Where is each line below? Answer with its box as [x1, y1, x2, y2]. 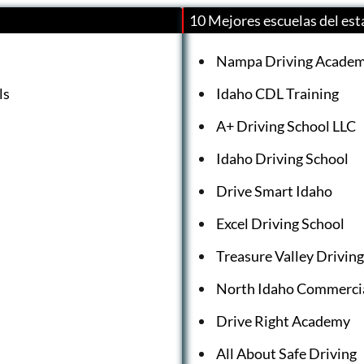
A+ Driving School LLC [216, 117, 356, 135]
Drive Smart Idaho [216, 182, 332, 200]
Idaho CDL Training [216, 84, 339, 102]
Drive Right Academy [216, 312, 350, 330]
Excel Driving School [216, 214, 344, 232]
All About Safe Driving [216, 344, 357, 362]
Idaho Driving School [216, 149, 349, 167]
